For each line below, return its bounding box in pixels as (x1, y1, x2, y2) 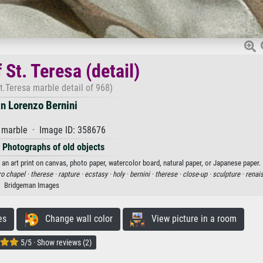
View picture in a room (144, 213, 237, 225)
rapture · (58, 170, 85, 179)
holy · (112, 170, 130, 179)
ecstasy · (84, 170, 113, 179)
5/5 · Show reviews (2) (19, 238, 92, 248)
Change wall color (38, 213, 113, 225)
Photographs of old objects (2, 141, 104, 153)
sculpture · (212, 170, 245, 179)
